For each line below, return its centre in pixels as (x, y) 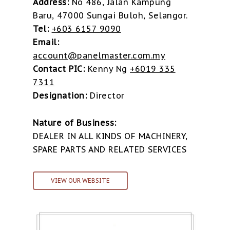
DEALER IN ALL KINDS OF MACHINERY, (110, 136)
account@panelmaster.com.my (99, 56)
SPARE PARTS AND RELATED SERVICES (110, 150)
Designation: (60, 96)
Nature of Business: (75, 123)
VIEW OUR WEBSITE (81, 181)
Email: (46, 42)
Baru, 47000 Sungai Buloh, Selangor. (110, 16)
